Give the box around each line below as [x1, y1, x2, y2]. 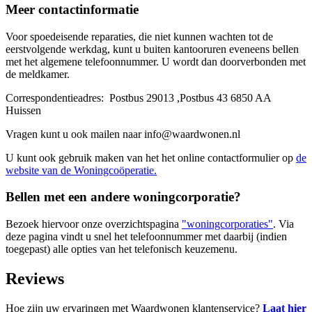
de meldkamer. [6, 68, 70, 80]
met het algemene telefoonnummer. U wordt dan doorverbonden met [6, 55, 306, 68]
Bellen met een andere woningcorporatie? [6, 189, 241, 205]
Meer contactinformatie [6, 1, 139, 17]
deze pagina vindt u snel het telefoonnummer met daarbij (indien [6, 231, 287, 243]
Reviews [6, 270, 64, 288]
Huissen [6, 104, 41, 116]
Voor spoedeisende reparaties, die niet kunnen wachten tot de [6, 30, 273, 42]
